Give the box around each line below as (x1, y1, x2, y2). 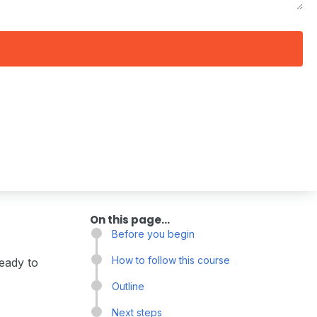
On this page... (90, 212, 170, 227)
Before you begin (112, 228, 195, 240)
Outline (112, 280, 144, 292)
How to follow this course (112, 254, 230, 266)
